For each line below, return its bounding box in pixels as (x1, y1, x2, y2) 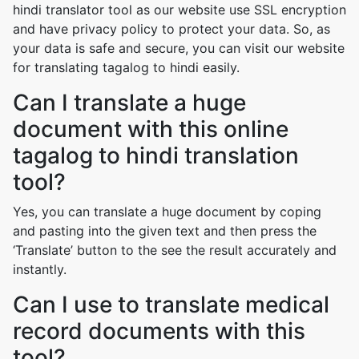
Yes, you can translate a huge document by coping (13, 204, 321, 220)
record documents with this (13, 317, 305, 345)
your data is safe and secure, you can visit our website (13, 40, 345, 56)
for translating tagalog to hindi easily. (13, 59, 240, 75)
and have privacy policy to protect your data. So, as (13, 21, 330, 37)
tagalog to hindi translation (13, 142, 299, 169)
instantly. (13, 261, 67, 277)
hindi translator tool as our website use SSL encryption (13, 2, 346, 18)
